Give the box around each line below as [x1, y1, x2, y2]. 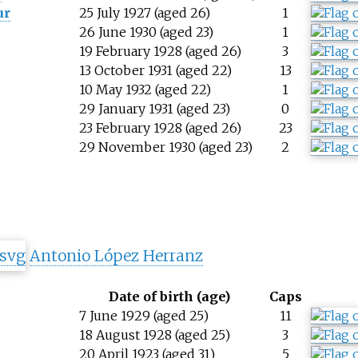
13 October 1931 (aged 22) [78, 62, 232, 78]
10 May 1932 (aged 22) [78, 81, 211, 97]
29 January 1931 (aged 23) [78, 100, 230, 117]
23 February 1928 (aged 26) [78, 119, 241, 136]
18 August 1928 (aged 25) [78, 326, 230, 343]
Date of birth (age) [109, 288, 231, 304]
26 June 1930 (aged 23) [78, 23, 213, 40]
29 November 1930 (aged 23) [78, 138, 253, 155]
